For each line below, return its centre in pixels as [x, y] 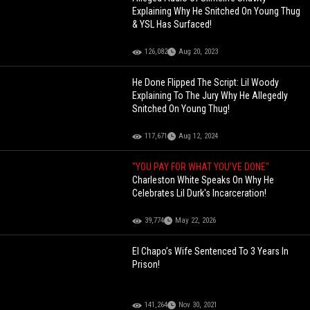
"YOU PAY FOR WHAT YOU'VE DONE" [201, 167]
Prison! [146, 265]
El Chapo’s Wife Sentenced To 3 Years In [211, 252]
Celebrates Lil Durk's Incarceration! [200, 193]
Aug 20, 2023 [199, 52]
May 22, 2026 [196, 221]
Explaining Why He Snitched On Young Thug [217, 11]
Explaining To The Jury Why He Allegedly [210, 96]
